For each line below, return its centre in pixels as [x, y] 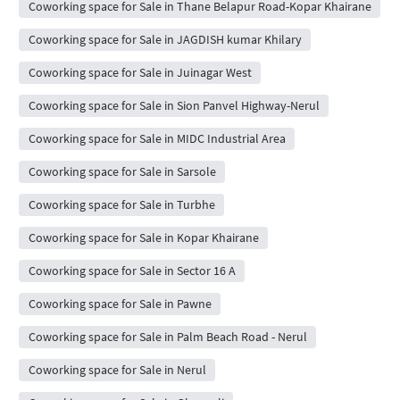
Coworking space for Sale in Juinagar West [140, 73]
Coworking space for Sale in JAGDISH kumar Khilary [165, 40]
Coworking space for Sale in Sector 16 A [132, 271]
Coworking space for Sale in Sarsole [122, 172]
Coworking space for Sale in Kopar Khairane [143, 238]
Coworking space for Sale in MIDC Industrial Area [157, 139]
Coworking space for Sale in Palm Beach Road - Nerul [167, 337]
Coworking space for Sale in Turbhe [121, 205]
